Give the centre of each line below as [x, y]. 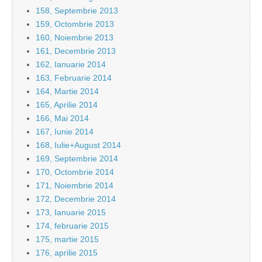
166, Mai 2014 [62, 118]
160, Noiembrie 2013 [75, 38]
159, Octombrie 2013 [75, 24]
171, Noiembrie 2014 [75, 186]
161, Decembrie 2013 [76, 51]
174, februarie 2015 [72, 226]
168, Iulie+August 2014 [78, 145]
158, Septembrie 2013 [77, 11]
